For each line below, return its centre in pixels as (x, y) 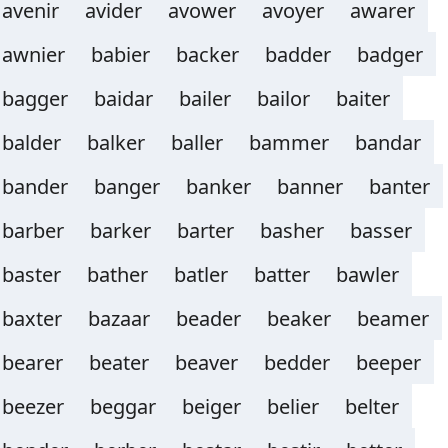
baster (31, 274)
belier (293, 406)
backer (207, 54)
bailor (283, 98)
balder (31, 142)
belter (372, 406)
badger (390, 54)
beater (119, 362)
